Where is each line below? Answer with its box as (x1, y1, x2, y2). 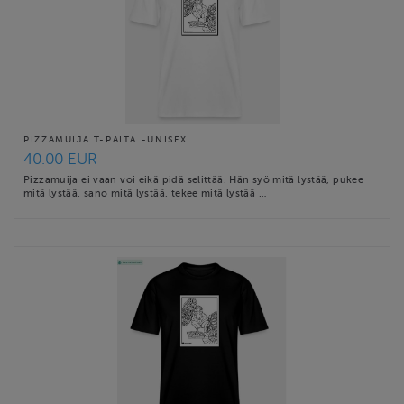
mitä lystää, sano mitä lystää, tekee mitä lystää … (23, 188, 266, 199)
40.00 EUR (23, 151, 97, 169)
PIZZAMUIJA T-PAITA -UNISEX (23, 134, 188, 145)
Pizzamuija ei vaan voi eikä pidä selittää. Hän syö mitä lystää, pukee (23, 174, 364, 186)
